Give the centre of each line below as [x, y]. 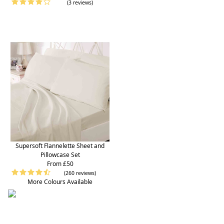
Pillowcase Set [60, 154]
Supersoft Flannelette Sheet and [60, 145]
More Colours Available [60, 181]
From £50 [60, 163]
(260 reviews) [80, 173]
